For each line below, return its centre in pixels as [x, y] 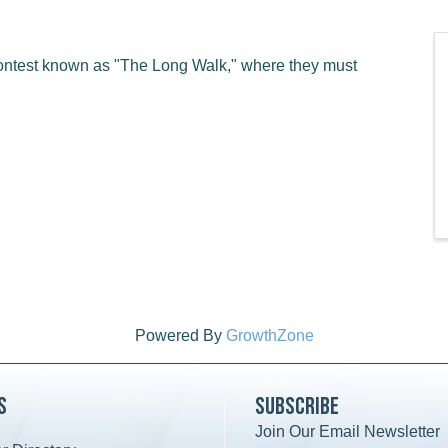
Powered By [180, 335]
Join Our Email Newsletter [347, 431]
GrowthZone [269, 335]
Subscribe [297, 406]
